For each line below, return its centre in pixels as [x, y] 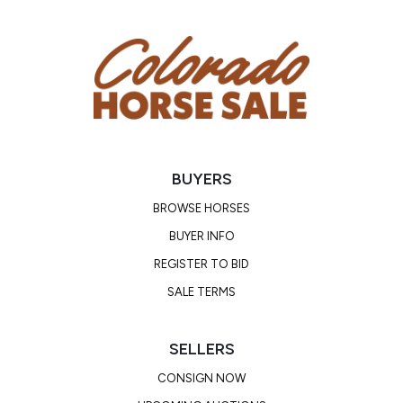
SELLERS [201, 349]
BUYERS [201, 179]
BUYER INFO [201, 236]
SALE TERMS [201, 291]
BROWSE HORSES [201, 208]
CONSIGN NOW [201, 378]
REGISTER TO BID [201, 264]
